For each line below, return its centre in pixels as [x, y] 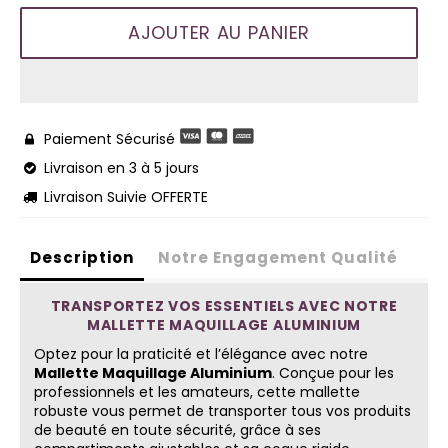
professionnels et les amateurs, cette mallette [197, 391]
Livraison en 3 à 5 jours [119, 167]
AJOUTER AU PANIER [219, 32]
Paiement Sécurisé [107, 138]
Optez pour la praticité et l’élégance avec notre [201, 353]
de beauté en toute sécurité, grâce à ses [177, 429]
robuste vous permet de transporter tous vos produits [222, 410]
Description [82, 257]
